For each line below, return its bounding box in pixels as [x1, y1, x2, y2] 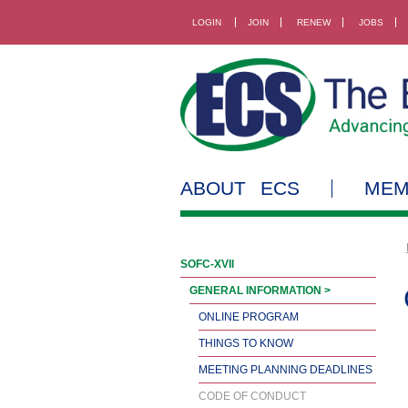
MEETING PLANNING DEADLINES [199, 362, 372, 376]
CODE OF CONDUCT [199, 389, 306, 403]
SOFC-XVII [180, 257, 234, 270]
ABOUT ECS [180, 177, 300, 199]
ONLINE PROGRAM [199, 310, 299, 323]
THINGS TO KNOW [199, 336, 293, 350]
